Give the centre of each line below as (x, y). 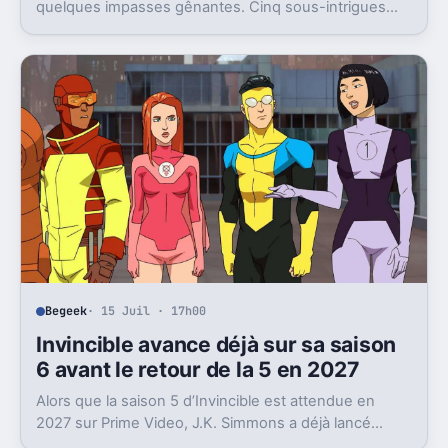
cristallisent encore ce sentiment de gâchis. (186, 28)
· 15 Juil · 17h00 (147, 311)
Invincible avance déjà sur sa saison (216, 344)
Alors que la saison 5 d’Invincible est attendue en (206, 400)
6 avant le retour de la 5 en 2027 (198, 369)
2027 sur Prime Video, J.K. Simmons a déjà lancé (204, 422)
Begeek (66, 311)
